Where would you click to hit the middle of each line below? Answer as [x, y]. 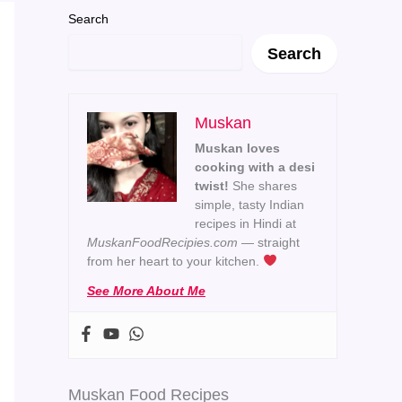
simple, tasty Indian [249, 204]
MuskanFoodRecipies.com [162, 242]
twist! [212, 185]
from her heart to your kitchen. [175, 261]
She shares [263, 185]
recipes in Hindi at [245, 223]
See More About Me [146, 290]
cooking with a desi [255, 166]
